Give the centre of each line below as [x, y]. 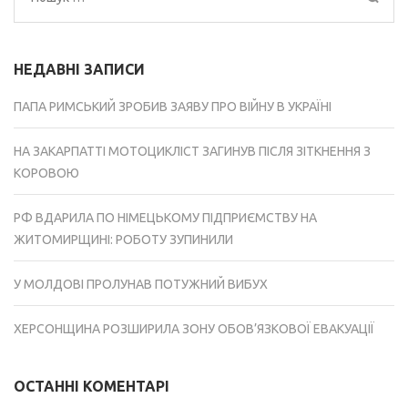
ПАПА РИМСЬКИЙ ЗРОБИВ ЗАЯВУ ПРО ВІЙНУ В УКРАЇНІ [173, 107]
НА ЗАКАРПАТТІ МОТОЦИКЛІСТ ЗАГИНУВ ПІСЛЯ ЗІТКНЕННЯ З [192, 152]
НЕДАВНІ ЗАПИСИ [79, 70]
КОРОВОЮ [46, 173]
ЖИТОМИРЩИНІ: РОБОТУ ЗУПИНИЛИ [123, 240]
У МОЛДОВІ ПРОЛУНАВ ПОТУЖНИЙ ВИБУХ [141, 285]
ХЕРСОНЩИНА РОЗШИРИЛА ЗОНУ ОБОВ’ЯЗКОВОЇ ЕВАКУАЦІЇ [194, 329]
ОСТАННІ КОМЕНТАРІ [92, 387]
